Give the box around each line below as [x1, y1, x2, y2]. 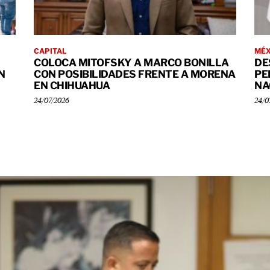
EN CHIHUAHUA [34, 79, 110, 92]
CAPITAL [34, 46, 67, 55]
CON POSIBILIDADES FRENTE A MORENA [34, 67, 236, 80]
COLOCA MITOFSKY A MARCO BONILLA [34, 56, 229, 69]
